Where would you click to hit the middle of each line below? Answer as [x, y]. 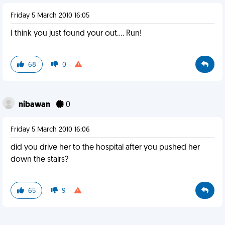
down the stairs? [39, 160]
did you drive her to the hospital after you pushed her [105, 148]
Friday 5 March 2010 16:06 [50, 130]
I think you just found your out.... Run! [76, 34]
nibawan [35, 105]
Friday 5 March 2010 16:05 [50, 16]
